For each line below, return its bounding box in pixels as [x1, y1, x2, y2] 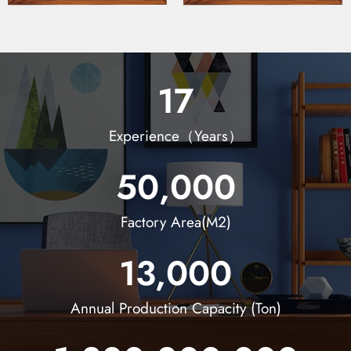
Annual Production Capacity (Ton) [70, 298, 281, 320]
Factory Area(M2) [120, 212, 231, 233]
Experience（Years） [108, 125, 243, 147]
